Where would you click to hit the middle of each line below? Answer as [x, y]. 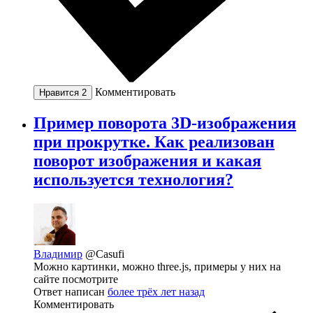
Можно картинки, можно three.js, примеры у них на [157, 266]
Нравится [60, 92]
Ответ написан [71, 291]
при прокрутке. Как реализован [154, 141]
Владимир [58, 254]
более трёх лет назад [156, 291]
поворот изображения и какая [147, 160]
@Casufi [105, 254]
